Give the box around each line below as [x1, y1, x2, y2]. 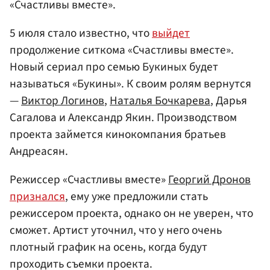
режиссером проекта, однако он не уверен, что [10, 205, 253, 222]
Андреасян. [10, 142, 68, 160]
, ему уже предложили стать [65, 188, 208, 206]
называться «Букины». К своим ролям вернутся [10, 75, 251, 92]
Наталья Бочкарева [110, 92, 210, 109]
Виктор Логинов [21, 92, 104, 109]
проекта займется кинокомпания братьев [10, 125, 226, 143]
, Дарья [210, 92, 247, 109]
